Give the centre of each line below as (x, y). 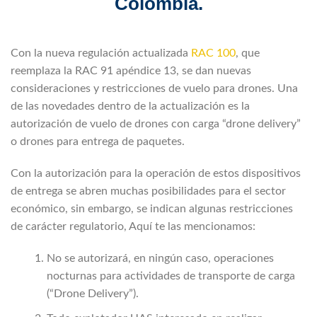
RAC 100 (213, 53)
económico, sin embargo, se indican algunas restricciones (152, 209)
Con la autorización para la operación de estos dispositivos (156, 174)
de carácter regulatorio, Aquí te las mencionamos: (133, 227)
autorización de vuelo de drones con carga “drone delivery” (156, 124)
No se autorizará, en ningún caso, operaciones (160, 259)
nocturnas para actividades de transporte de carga (171, 276)
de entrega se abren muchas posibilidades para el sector (148, 191)
